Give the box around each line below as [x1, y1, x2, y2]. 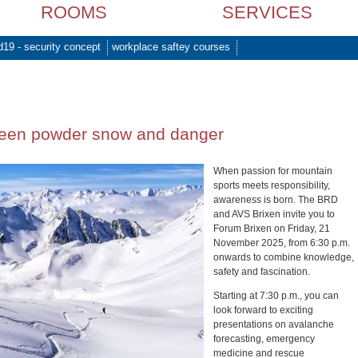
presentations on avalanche [213, 319, 334, 330]
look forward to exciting [213, 304, 313, 316]
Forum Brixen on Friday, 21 [213, 223, 330, 234]
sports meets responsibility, [213, 180, 330, 191]
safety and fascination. [213, 266, 310, 277]
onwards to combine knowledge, [213, 252, 354, 263]
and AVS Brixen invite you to [213, 209, 335, 220]
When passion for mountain [213, 165, 332, 177]
